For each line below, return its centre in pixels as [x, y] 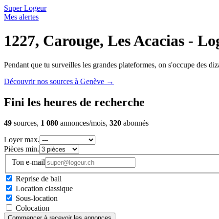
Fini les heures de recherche [74, 102]
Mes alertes [21, 17]
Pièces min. [22, 149]
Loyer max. [22, 139]
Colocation [33, 208]
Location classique [44, 189]
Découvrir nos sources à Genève [55, 81]
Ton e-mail [28, 162]
